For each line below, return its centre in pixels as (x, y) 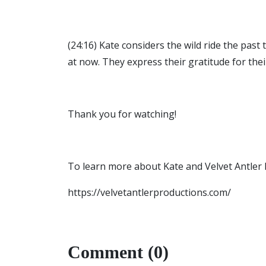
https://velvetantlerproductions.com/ (149, 192)
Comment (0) (118, 252)
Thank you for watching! (122, 114)
